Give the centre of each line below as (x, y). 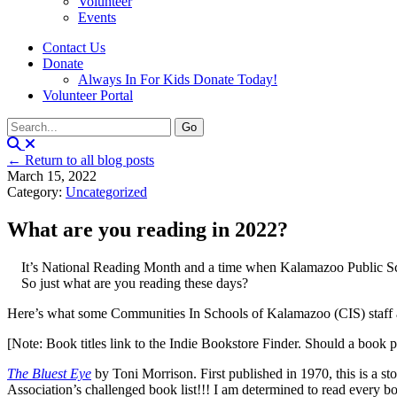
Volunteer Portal (88, 95)
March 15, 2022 (52, 176)
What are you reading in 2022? (148, 229)
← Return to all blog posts (81, 160)
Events (97, 17)
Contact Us (74, 47)
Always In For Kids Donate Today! (178, 79)
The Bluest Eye (49, 373)
